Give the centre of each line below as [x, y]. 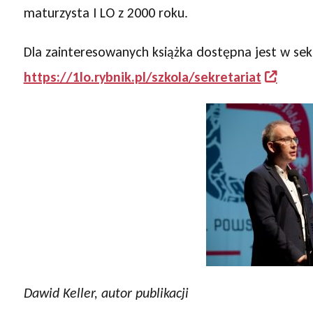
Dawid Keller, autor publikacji [106, 293]
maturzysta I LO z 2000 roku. [105, 13]
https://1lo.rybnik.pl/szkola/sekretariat [142, 77]
